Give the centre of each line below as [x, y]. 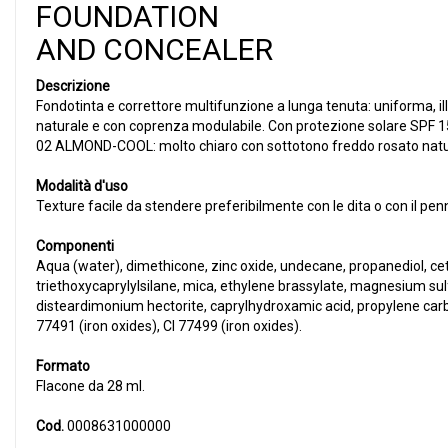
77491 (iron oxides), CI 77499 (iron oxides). [169, 326]
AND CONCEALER [154, 49]
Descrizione [73, 86]
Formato [63, 366]
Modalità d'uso [82, 186]
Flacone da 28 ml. [90, 386]
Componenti [75, 246]
